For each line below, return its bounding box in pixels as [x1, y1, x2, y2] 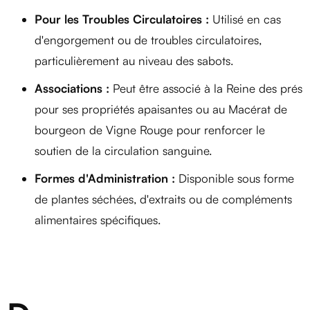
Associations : [35, 80, 109, 95]
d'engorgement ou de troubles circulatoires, [35, 32, 262, 47]
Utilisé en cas [209, 11, 281, 26]
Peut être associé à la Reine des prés [109, 80, 302, 95]
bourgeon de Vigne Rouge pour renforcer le [35, 122, 265, 137]
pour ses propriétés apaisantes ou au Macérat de [35, 101, 287, 116]
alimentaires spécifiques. [35, 212, 161, 227]
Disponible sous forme [175, 170, 294, 185]
